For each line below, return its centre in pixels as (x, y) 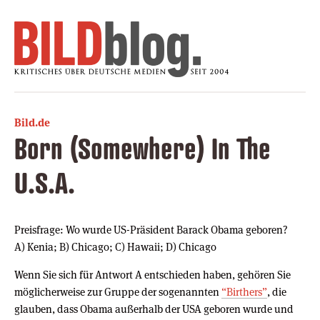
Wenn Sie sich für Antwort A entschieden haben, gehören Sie (152, 274)
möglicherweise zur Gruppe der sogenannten (118, 291)
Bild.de (32, 122)
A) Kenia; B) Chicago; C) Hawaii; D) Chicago (115, 246)
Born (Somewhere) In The (142, 148)
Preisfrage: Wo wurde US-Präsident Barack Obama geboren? (151, 229)
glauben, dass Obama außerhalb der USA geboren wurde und (154, 309)
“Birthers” (244, 291)
